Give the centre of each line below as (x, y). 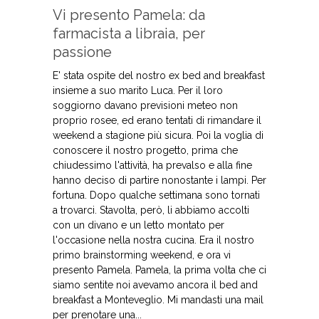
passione (82, 52)
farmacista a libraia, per (129, 33)
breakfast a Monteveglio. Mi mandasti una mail (158, 300)
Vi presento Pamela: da (129, 15)
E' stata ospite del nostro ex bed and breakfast (159, 75)
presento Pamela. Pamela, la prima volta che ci (159, 270)
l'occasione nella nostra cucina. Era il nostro (153, 240)
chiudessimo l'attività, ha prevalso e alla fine (152, 165)
